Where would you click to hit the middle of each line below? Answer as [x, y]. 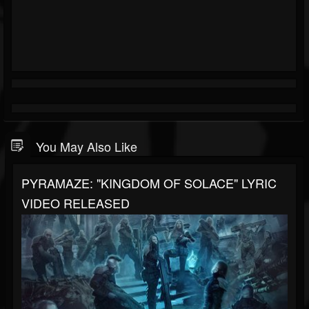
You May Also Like [87, 146]
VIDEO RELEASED [76, 202]
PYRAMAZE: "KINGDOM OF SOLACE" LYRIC [149, 182]
